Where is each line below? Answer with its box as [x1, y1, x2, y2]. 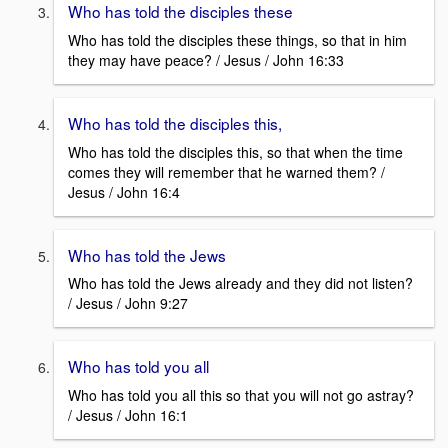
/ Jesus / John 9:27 [68, 293, 188, 314]
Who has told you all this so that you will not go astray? [68, 385, 414, 406]
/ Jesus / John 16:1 [68, 405, 188, 426]
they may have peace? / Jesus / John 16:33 [68, 50, 344, 71]
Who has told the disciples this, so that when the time [68, 141, 403, 162]
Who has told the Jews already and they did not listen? [68, 273, 413, 294]
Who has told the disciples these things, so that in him [68, 30, 407, 51]
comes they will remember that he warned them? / [68, 161, 385, 182]
